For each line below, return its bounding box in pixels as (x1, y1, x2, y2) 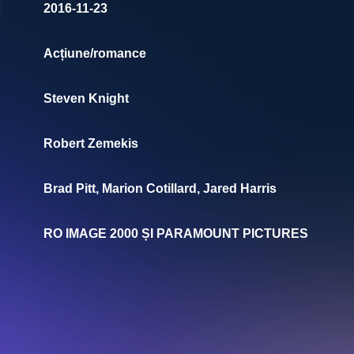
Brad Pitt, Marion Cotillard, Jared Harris (43, 181, 277, 195)
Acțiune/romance (43, 46, 146, 60)
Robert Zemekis (43, 136, 138, 150)
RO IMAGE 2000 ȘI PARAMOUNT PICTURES (43, 226, 308, 240)
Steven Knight (43, 91, 129, 105)
